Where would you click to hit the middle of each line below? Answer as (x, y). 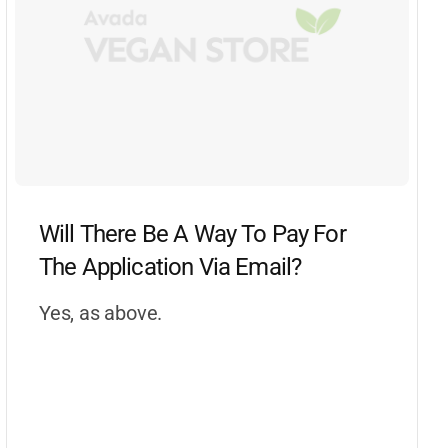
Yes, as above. (101, 312)
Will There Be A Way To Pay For (192, 233)
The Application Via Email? (170, 266)
